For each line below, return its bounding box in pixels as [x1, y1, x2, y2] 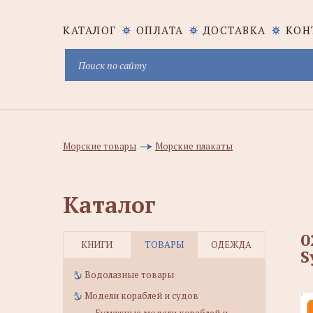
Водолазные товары [85, 268, 174, 281]
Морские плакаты [155, 140, 233, 152]
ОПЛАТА [136, 23, 184, 37]
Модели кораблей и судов [85, 289, 198, 302]
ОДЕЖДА [210, 238, 252, 251]
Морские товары [63, 140, 136, 152]
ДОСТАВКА [203, 23, 266, 37]
